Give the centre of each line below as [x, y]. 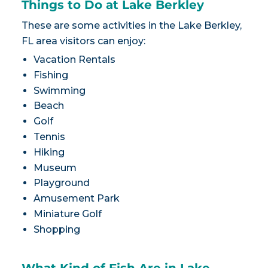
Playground [61, 183]
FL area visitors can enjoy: [83, 41]
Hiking [49, 152]
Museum [55, 167]
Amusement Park [76, 199]
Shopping [57, 229]
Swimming [59, 90]
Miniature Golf [67, 214]
